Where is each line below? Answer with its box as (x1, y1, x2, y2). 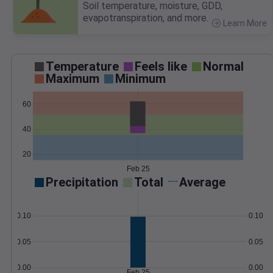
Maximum (46, 71, 99, 87)
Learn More (223, 18, 267, 29)
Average (179, 175, 225, 190)
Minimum (115, 71, 166, 87)
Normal (203, 59, 244, 74)
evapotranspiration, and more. (83, 12, 208, 24)
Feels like (135, 59, 187, 74)
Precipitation (46, 175, 118, 190)
